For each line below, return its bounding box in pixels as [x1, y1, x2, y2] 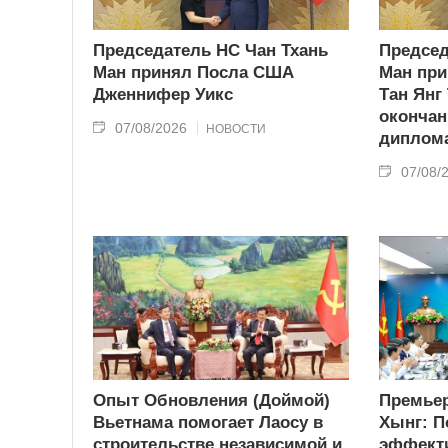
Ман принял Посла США [93, 63, 294, 83]
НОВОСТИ [206, 122, 266, 137]
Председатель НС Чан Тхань [93, 41, 328, 61]
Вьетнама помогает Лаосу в [93, 412, 323, 432]
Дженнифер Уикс [93, 85, 233, 105]
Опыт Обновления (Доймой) [93, 390, 330, 410]
